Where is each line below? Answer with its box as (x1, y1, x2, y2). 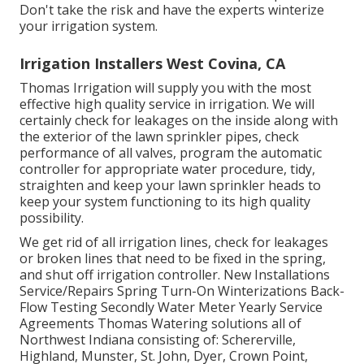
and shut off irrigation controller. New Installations (19, 265, 330, 284)
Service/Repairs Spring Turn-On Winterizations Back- (19, 281, 344, 300)
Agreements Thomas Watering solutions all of (19, 314, 301, 332)
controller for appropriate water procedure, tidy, (19, 159, 315, 178)
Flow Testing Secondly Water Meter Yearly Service (19, 297, 323, 316)
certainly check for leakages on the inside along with (19, 110, 338, 129)
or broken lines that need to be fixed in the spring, (19, 249, 326, 267)
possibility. (19, 208, 84, 227)
